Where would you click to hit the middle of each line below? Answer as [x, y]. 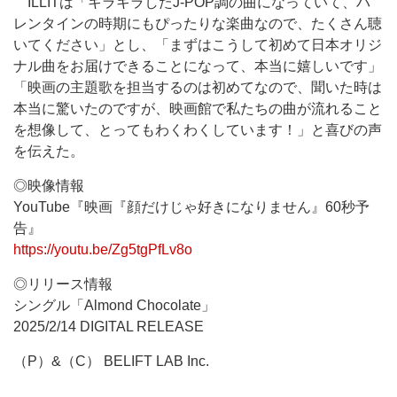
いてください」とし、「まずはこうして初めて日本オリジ [198, 45]
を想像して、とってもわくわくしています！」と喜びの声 [198, 130]
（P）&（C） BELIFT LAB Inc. [111, 361]
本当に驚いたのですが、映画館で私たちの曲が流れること [198, 109]
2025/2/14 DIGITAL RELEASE [109, 327]
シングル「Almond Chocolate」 [114, 305]
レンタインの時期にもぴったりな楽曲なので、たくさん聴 [198, 23]
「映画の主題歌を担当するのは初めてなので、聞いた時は [198, 87]
